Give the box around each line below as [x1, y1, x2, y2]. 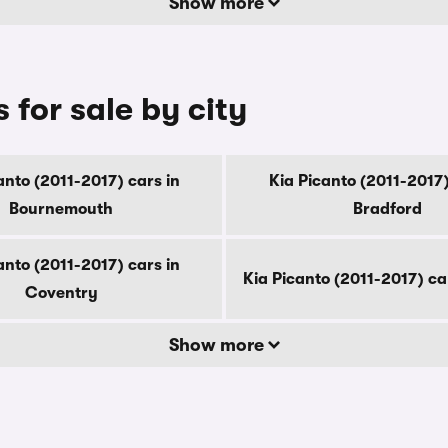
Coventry [24, 284, 98, 302]
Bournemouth [9, 200, 113, 218]
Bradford [352, 200, 422, 218]
